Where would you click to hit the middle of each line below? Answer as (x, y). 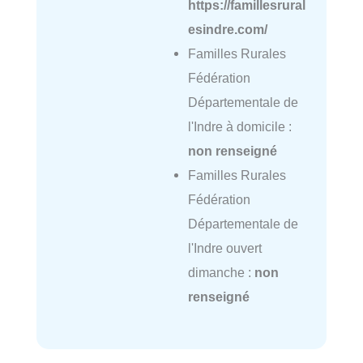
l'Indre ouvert (224, 248)
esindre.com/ (227, 30)
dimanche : (221, 273)
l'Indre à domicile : (239, 127)
